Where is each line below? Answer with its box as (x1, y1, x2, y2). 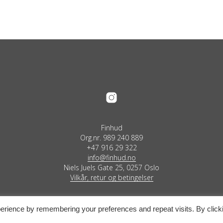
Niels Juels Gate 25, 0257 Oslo (64, 163, 159, 173)
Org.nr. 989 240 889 (80, 133, 143, 143)
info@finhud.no (87, 153, 136, 163)
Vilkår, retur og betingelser (70, 173, 153, 183)
